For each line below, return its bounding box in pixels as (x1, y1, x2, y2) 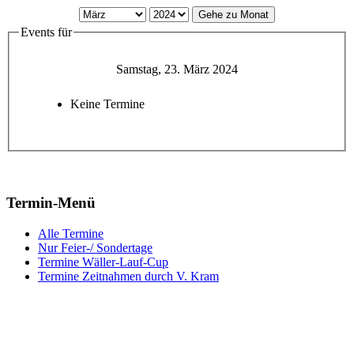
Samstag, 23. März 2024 (116, 62, 238, 76)
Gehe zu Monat (198, 9, 269, 21)
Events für (21, 25, 72, 40)
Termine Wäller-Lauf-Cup (38, 255, 168, 269)
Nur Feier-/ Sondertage (38, 241, 153, 255)
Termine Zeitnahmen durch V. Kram (38, 269, 219, 284)
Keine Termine (70, 96, 145, 111)
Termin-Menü (6, 194, 96, 212)
